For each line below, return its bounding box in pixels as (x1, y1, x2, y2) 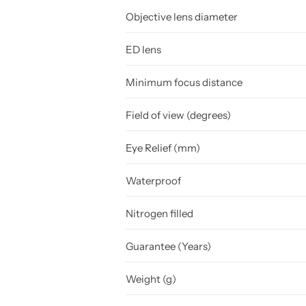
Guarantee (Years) (126, 239, 211, 253)
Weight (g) (126, 272, 176, 286)
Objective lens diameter (126, 10, 238, 23)
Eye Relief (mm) (126, 141, 200, 154)
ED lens (126, 42, 161, 56)
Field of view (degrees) (126, 108, 231, 122)
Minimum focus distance (126, 75, 242, 89)
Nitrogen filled (126, 206, 193, 220)
